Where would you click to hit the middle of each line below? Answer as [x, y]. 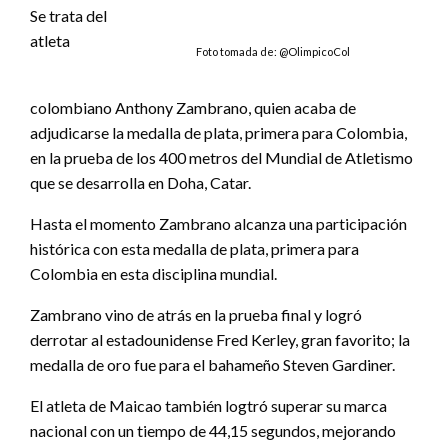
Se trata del [68, 15]
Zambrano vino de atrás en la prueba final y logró [196, 314]
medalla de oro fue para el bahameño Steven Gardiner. [212, 364]
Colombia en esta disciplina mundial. [153, 273]
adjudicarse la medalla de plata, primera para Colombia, [218, 132]
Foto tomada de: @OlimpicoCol [273, 51]
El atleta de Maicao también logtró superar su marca [208, 405]
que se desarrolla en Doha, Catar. [140, 182]
